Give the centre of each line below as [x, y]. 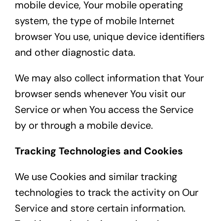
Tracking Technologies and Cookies [99, 151]
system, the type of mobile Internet [94, 21]
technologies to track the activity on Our [106, 193]
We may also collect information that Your [109, 78]
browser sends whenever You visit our [100, 94]
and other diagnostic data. [75, 53]
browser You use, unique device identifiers [110, 37]
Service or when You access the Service [104, 110]
